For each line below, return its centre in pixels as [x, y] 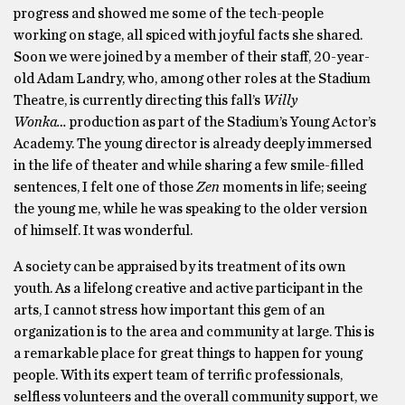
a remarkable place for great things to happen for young [188, 353]
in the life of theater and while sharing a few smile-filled [188, 165]
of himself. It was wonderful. [103, 231]
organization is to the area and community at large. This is [194, 332]
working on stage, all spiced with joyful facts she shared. [188, 35]
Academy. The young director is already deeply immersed [193, 144]
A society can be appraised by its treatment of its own [179, 267]
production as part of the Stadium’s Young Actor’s [221, 122]
